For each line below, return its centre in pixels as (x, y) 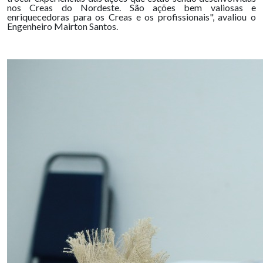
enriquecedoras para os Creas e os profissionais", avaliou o (131, 17)
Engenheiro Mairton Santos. (63, 26)
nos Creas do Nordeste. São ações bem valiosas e (131, 7)
